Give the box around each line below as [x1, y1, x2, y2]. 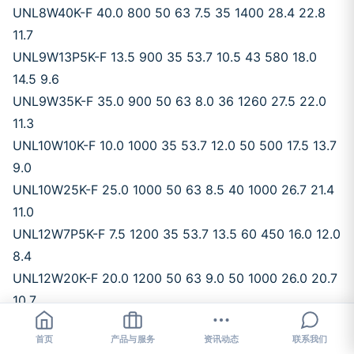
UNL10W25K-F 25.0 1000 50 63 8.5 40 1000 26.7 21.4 [13, 182, 334, 198]
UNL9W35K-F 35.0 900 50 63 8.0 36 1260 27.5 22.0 [13, 93, 326, 109]
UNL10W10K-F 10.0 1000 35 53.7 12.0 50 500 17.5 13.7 [13, 137, 337, 153]
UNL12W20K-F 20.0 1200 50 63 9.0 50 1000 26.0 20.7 [13, 270, 337, 286]
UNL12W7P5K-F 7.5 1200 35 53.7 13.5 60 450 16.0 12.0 [13, 226, 341, 242]
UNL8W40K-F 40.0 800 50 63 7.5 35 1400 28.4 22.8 [13, 5, 326, 21]
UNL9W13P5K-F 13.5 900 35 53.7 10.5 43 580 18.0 [13, 49, 317, 65]
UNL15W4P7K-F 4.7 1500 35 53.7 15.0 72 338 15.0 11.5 [13, 314, 337, 330]
